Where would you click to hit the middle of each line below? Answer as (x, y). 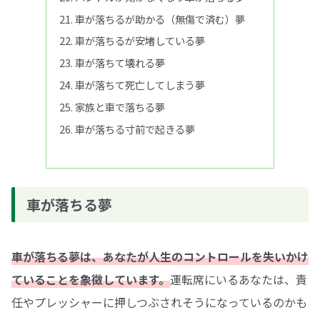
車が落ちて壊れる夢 (120, 63)
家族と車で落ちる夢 (120, 107)
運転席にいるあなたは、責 (239, 279)
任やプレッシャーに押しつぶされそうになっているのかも (159, 302)
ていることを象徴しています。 (91, 279)
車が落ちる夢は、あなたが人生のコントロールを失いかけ (160, 256)
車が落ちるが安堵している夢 (140, 41)
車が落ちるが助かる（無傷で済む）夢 (160, 19)
